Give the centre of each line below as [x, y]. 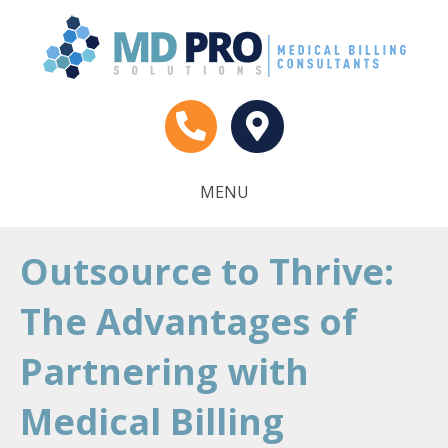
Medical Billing [152, 421]
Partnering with [164, 371]
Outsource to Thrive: [207, 271]
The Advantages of [188, 321]
